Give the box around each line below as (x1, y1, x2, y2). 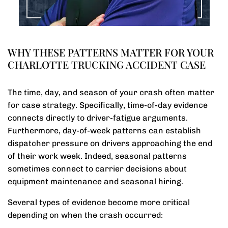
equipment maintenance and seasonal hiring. (8, 177, 183, 186)
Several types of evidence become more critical (8, 197, 190, 207)
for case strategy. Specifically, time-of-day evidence (8, 100, 208, 110)
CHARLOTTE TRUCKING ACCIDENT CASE (8, 58, 206, 71)
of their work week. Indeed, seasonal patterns (8, 151, 187, 161)
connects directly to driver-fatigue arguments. (8, 113, 188, 123)
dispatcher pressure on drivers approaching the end (8, 138, 212, 148)
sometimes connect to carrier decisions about (8, 164, 187, 174)
